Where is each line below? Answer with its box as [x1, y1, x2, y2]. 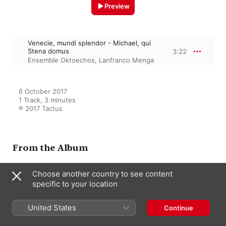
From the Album [13, 142, 88, 153]
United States [28, 203, 76, 212]
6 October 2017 [19, 87, 67, 95]
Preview [104, 2, 130, 10]
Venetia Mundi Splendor [70, 180, 156, 190]
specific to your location [32, 179, 118, 189]
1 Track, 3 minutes [19, 95, 76, 104]
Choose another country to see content [32, 169, 173, 179]
